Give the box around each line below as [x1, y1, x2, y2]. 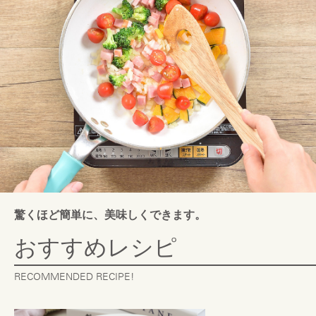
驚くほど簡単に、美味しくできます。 [14, 209, 206, 221]
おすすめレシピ [14, 235, 177, 261]
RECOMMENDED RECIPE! [14, 271, 134, 284]
